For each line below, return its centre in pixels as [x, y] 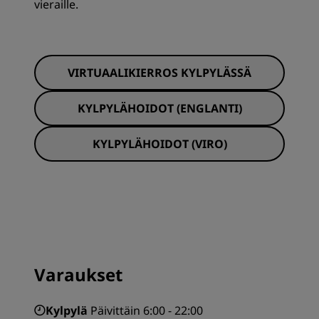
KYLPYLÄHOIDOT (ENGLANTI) [159, 108]
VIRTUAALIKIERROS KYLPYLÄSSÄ [159, 73]
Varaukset [78, 274]
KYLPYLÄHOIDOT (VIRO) [159, 144]
